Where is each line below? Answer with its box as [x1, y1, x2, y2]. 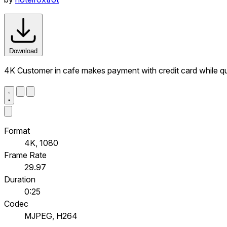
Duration [4, 174, 35, 184]
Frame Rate [4, 149, 47, 160]
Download [9, 47, 37, 55]
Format [4, 125, 30, 136]
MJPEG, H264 [24, 210, 78, 221]
